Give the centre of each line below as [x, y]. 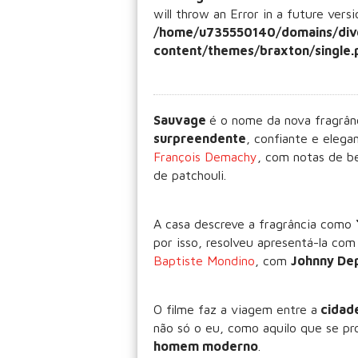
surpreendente [200, 138]
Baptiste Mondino [204, 261]
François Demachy [205, 157]
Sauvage [181, 120]
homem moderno [206, 346]
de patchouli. [190, 175]
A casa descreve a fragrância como [255, 224]
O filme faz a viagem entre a [235, 309]
